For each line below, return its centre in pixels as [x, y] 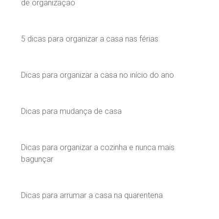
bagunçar [37, 159]
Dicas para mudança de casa [71, 111]
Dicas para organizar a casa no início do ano [98, 75]
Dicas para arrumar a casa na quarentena [92, 195]
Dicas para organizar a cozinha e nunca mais [98, 147]
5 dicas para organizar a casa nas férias [90, 39]
